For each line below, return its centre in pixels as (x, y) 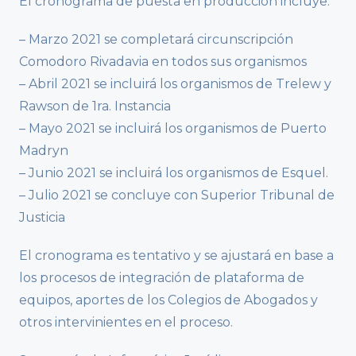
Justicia (42, 218)
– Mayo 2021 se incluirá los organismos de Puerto (173, 129)
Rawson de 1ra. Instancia (95, 106)
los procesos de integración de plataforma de (162, 278)
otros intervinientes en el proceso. (126, 323)
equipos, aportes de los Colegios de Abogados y (168, 300)
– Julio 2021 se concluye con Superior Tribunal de (177, 195)
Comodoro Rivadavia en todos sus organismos (163, 62)
